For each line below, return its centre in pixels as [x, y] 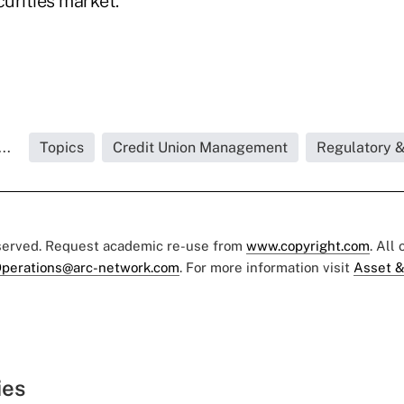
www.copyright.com [308, 245]
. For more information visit [266, 267]
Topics [62, 147]
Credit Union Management [200, 147]
